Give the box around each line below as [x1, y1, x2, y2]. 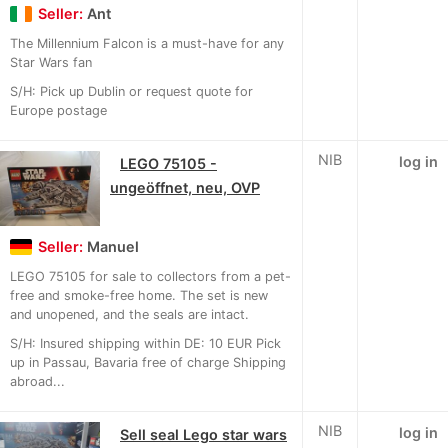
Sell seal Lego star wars [120, 426, 287, 444]
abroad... [10, 374, 65, 390]
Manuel [87, 238, 139, 256]
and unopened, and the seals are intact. [10, 307, 249, 323]
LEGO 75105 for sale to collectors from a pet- [10, 269, 291, 285]
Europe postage [10, 103, 107, 119]
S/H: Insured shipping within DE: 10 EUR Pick [10, 336, 281, 352]
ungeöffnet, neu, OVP [110, 179, 260, 197]
